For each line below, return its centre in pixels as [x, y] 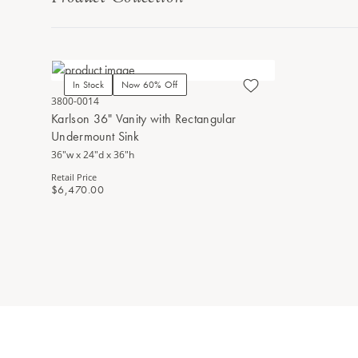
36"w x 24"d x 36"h [93, 154]
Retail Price [74, 177]
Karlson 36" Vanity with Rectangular [144, 119]
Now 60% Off [149, 85]
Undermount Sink [95, 136]
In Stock [88, 85]
